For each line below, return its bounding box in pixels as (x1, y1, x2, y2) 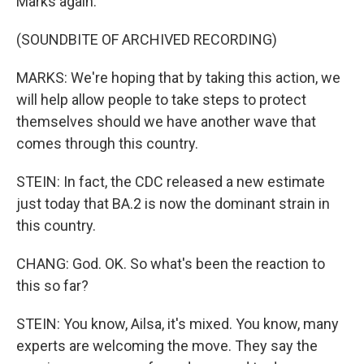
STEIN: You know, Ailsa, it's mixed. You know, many (16, 314, 339, 332)
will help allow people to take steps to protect (16, 90, 306, 108)
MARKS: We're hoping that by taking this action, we (16, 68, 340, 86)
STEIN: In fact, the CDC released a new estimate (16, 172, 325, 190)
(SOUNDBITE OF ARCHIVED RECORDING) (16, 30, 277, 48)
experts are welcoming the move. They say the (16, 336, 318, 354)
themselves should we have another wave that (16, 112, 316, 130)
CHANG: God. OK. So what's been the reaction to (16, 254, 325, 272)
